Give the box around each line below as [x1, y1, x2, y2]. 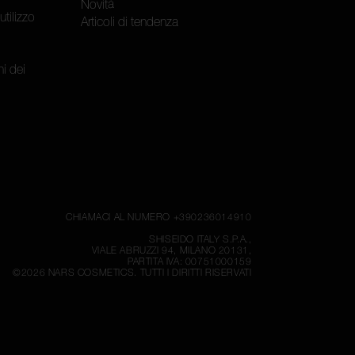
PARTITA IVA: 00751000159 [128, 256, 252, 268]
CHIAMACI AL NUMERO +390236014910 [66, 212, 252, 223]
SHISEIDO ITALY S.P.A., [149, 234, 252, 246]
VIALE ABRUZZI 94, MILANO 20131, [91, 245, 252, 257]
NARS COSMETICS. [48, 267, 137, 279]
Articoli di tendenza [81, 14, 179, 29]
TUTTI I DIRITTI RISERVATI [139, 267, 252, 279]
